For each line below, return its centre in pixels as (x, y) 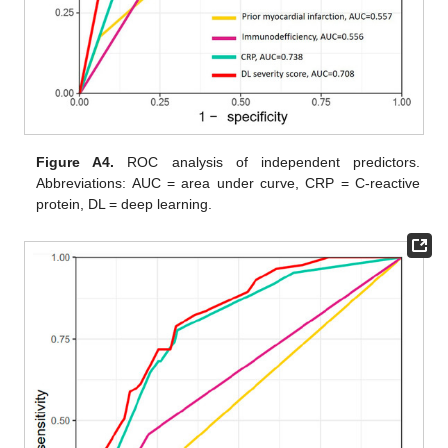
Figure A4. (75, 162)
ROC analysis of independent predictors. (267, 162)
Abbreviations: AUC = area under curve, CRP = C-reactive (228, 183)
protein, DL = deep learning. (124, 204)
